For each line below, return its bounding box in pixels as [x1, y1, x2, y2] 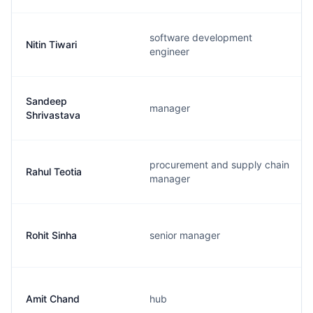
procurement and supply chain [150, 159, 289, 170]
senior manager [150, 229, 220, 241]
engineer [150, 45, 189, 57]
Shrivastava [26, 109, 80, 121]
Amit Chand [26, 293, 80, 305]
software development [150, 31, 252, 43]
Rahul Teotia [26, 166, 82, 177]
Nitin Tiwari [26, 38, 77, 50]
